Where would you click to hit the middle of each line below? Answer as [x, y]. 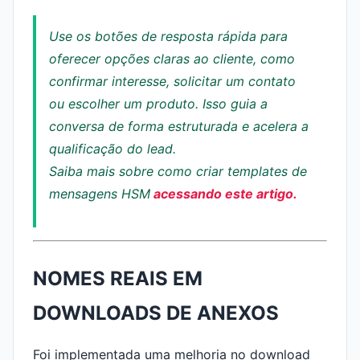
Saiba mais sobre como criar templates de [178, 171]
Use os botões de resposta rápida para [168, 36]
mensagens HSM [100, 194]
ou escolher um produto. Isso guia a [158, 104]
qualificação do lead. [112, 149]
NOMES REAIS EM [118, 278]
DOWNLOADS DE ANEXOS [156, 313]
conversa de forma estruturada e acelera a [179, 126]
